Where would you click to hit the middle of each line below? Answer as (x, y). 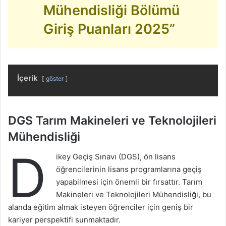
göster (55, 78)
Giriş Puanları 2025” (109, 29)
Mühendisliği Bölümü (111, 10)
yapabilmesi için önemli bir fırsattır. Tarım (129, 182)
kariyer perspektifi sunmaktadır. (64, 220)
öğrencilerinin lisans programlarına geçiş (129, 169)
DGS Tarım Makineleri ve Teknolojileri (112, 120)
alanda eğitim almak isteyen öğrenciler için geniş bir (101, 207)
